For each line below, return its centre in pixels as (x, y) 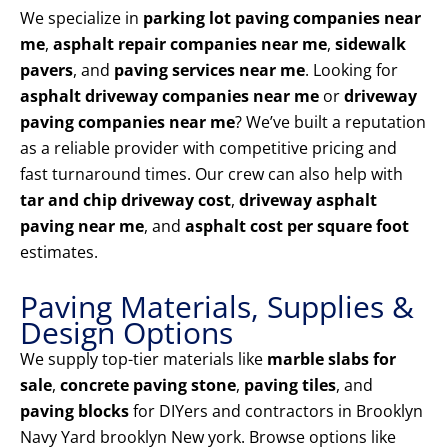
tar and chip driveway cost (125, 200)
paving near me (82, 226)
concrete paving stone (148, 385)
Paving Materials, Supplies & (217, 307)
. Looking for (351, 70)
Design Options (126, 333)
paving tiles (290, 385)
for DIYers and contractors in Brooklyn (276, 411)
